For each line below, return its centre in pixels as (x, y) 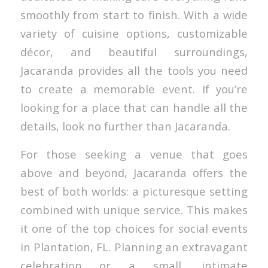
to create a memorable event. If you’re (134, 89)
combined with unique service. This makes (134, 210)
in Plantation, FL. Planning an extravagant (134, 247)
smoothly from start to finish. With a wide (134, 15)
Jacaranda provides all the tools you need (134, 71)
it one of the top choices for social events (134, 229)
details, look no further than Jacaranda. (125, 126)
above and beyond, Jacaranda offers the (134, 173)
